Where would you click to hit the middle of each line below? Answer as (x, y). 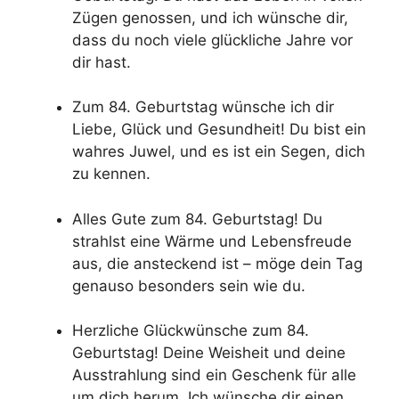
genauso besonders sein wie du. (189, 285)
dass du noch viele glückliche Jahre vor (212, 40)
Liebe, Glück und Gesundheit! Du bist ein (219, 130)
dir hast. (102, 62)
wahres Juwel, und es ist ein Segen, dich (219, 152)
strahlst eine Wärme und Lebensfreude (212, 241)
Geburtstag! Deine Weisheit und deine (209, 353)
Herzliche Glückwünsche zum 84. (191, 331)
